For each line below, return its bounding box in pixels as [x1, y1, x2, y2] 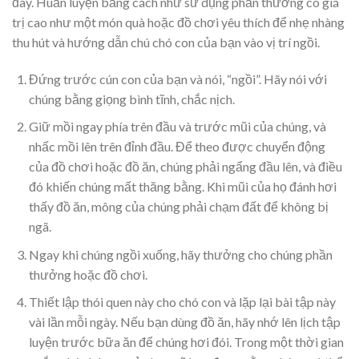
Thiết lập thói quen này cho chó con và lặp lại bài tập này [28, 294, 336, 310]
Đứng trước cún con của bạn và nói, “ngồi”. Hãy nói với [28, 71, 327, 87]
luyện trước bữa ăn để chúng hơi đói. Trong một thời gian [28, 334, 344, 350]
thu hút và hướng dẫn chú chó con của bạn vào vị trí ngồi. [12, 34, 320, 50]
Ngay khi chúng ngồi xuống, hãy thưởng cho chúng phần [28, 246, 333, 262]
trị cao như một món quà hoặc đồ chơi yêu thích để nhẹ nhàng [12, 14, 345, 30]
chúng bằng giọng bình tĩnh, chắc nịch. [28, 91, 235, 107]
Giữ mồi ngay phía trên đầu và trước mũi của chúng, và [28, 119, 326, 135]
